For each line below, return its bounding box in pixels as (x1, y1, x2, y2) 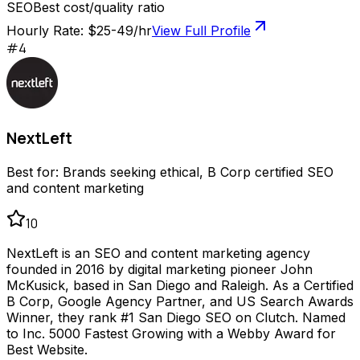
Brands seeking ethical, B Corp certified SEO (63, 163, 333, 180)
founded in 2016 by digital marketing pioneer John (6, 260, 313, 277)
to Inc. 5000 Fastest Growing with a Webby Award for (6, 325, 336, 342)
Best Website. (6, 341, 88, 358)
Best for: (6, 163, 63, 180)
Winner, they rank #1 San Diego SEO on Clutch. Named (6, 309, 346, 325)
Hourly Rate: (6, 22, 88, 39)
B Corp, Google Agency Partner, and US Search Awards (6, 292, 354, 309)
